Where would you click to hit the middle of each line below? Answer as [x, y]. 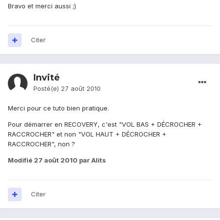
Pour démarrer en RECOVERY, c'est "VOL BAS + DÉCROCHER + [105, 124]
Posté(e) [47, 89]
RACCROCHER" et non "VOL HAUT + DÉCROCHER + [87, 134]
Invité [47, 78]
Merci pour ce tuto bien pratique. [58, 108]
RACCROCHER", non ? [41, 144]
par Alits [92, 160]
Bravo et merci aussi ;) [42, 6]
